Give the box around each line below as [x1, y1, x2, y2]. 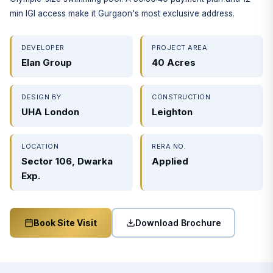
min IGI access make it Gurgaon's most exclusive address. [10, 9, 235, 18]
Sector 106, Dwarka [21, 155, 113, 167]
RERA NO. [152, 142, 186, 151]
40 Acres [152, 57, 196, 68]
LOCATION [21, 142, 58, 151]
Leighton [152, 106, 193, 118]
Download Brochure [135, 217, 221, 228]
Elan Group [21, 57, 72, 68]
